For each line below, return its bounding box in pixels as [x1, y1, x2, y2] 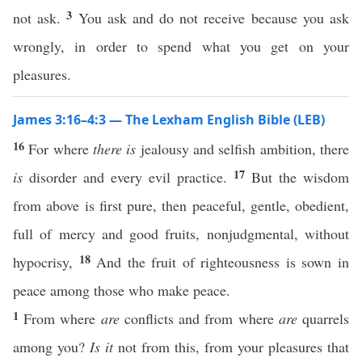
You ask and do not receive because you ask [78, 8, 350, 27]
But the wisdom [251, 167, 349, 187]
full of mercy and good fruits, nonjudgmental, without [13, 224, 349, 243]
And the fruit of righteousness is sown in [96, 252, 350, 271]
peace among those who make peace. [13, 280, 230, 300]
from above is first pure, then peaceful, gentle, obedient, [13, 196, 349, 215]
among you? [13, 337, 90, 356]
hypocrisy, [13, 252, 79, 271]
